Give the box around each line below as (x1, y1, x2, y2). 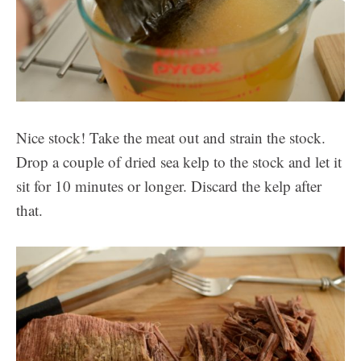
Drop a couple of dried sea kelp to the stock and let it (16, 151, 342, 172)
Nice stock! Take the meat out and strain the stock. (16, 127, 326, 148)
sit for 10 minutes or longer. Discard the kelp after (16, 176, 322, 197)
